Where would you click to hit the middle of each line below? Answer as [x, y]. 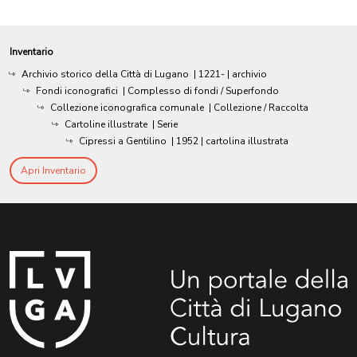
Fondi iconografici [77, 90]
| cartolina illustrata [245, 141]
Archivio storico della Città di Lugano [105, 74]
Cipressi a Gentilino [123, 141]
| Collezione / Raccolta [259, 107]
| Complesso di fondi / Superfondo [201, 90]
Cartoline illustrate [106, 124]
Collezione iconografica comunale [127, 107]
